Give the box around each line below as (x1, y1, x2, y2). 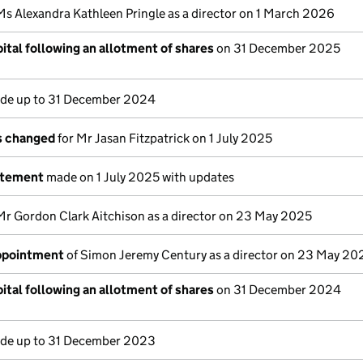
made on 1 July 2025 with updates (44, 169, 234, 185)
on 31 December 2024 (214, 282, 341, 297)
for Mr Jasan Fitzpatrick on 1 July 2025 (55, 130, 272, 146)
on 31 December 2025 (214, 41, 340, 56)
